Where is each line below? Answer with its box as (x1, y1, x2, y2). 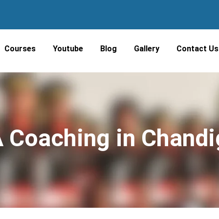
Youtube (53, 44, 84, 53)
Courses (4, 44, 36, 53)
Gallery (134, 44, 160, 53)
